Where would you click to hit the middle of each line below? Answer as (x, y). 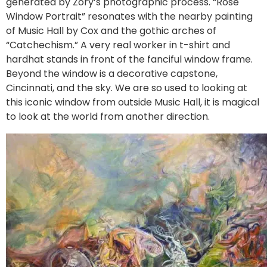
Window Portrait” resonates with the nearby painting (129, 16)
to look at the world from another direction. (108, 116)
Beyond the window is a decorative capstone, (112, 73)
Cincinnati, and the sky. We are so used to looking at (127, 88)
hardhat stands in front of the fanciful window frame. (129, 59)
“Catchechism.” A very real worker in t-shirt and (118, 45)
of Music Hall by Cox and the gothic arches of (111, 30)
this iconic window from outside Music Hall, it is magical (133, 102)
